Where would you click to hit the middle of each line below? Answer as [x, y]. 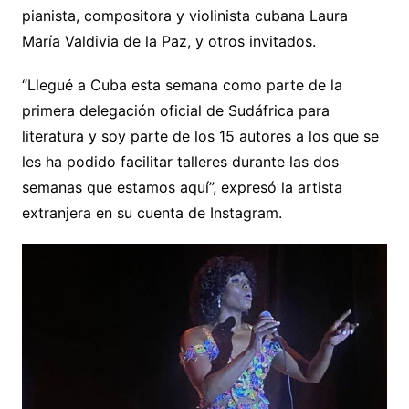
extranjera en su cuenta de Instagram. [152, 212]
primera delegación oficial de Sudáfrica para [175, 110]
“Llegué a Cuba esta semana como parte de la [182, 84]
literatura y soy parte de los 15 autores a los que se [200, 136]
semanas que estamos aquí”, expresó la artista [182, 187]
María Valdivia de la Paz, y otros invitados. [168, 41]
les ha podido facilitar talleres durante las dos [180, 161]
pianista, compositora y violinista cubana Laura [184, 15]
